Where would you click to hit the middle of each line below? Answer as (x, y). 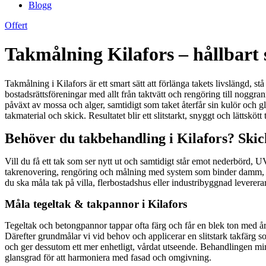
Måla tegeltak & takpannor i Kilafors (96, 204)
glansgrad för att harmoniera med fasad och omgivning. (108, 257)
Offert (16, 25)
